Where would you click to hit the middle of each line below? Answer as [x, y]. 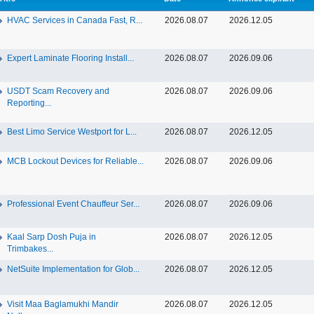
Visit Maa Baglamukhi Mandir [63, 304]
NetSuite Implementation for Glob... [73, 269]
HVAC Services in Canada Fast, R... [75, 20]
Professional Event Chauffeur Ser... [73, 204]
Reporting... [29, 103]
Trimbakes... [30, 249]
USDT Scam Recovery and [58, 91]
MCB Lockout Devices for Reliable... [75, 161]
